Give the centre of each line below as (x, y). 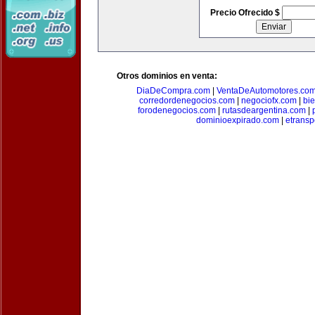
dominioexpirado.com (237, 120)
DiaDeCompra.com (173, 91)
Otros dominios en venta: (167, 76)
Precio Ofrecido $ (246, 13)
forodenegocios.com (176, 110)
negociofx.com (269, 101)
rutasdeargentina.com (264, 110)
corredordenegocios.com (187, 101)
